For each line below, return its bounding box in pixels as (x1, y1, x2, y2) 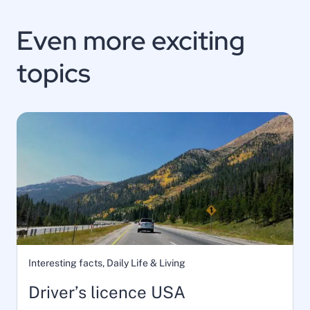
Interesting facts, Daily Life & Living (28, 257, 185, 268)
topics (17, 55, 91, 91)
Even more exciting (17, 23, 245, 58)
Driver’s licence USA (28, 282, 185, 302)
